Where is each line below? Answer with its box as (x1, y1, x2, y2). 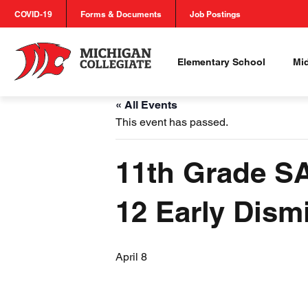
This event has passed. (115, 115, 228, 129)
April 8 (115, 250, 147, 263)
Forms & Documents (80, 8, 162, 19)
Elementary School (177, 56, 265, 67)
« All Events (115, 98, 177, 111)
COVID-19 (14, 8, 52, 19)
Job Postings (190, 8, 241, 19)
